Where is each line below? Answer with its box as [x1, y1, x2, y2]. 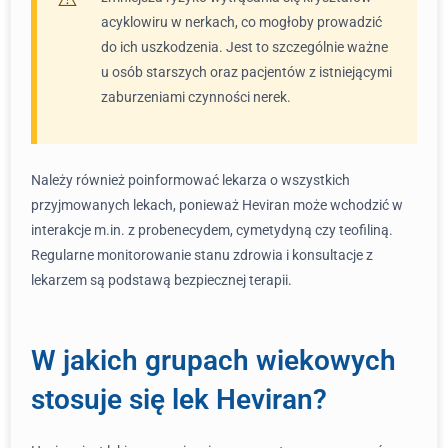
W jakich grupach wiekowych [31, 344, 396, 377]
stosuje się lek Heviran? [31, 383, 327, 416]
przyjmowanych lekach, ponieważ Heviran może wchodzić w [31, 197, 403, 213]
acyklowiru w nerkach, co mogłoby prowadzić [101, 14, 382, 30]
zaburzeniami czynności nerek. [101, 89, 291, 105]
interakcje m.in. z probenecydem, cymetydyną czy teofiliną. [31, 222, 393, 238]
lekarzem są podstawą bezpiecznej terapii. [31, 272, 292, 288]
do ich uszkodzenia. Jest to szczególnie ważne [101, 39, 388, 55]
